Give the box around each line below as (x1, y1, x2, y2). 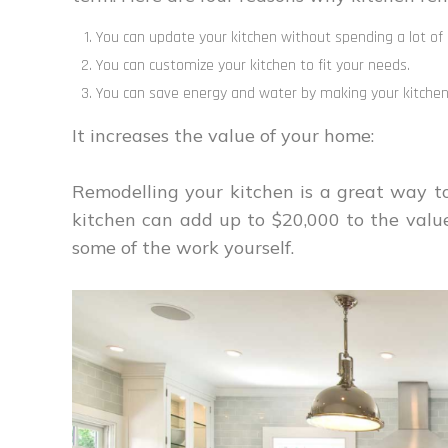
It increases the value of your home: (72, 124, 374, 147)
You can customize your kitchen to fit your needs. (96, 55, 410, 76)
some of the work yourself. (72, 236, 294, 259)
